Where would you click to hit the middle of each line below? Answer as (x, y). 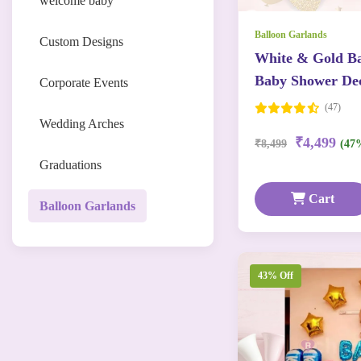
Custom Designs (81, 41)
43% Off (276, 276)
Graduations (71, 165)
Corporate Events (84, 83)
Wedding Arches (82, 124)
